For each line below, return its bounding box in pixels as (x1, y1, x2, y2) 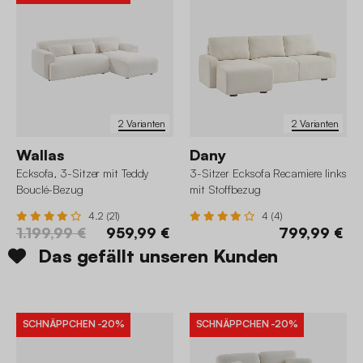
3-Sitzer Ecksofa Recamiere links (190, 166, 347, 181)
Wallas (16, 146, 64, 164)
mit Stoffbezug (190, 182, 261, 197)
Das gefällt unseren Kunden (37, 245, 279, 267)
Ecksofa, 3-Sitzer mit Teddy (16, 166, 149, 181)
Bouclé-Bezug (16, 182, 83, 197)
